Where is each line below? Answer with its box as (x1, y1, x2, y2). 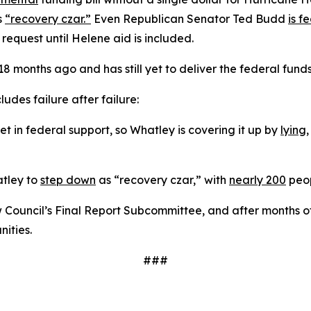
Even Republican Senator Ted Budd (91, 11, 288, 26)
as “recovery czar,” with (96, 172, 229, 187)
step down (40, 172, 96, 187)
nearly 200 (229, 172, 286, 187)
